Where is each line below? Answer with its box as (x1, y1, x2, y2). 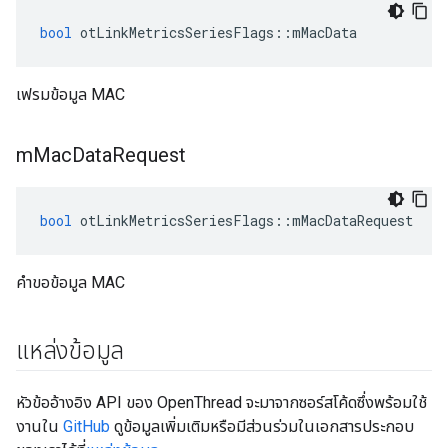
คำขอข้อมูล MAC (16, 273, 125, 292)
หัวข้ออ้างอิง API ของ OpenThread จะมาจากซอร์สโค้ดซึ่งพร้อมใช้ (16, 393, 427, 412)
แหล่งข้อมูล (16, 337, 125, 365)
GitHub (63, 417, 110, 436)
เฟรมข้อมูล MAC (16, 85, 125, 104)
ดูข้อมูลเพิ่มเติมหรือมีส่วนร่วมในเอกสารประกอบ (110, 417, 414, 436)
